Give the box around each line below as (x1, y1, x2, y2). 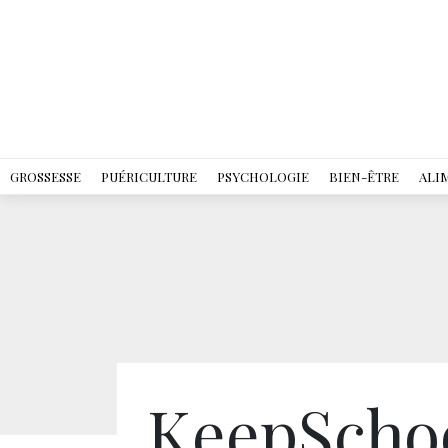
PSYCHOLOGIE (217, 168, 309, 185)
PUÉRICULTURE (101, 168, 197, 185)
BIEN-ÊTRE (329, 168, 399, 185)
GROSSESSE (10, 168, 81, 185)
